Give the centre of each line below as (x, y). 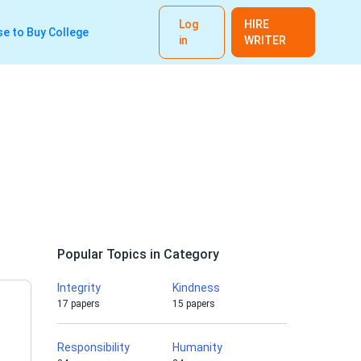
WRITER (266, 40)
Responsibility (93, 347)
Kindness (196, 288)
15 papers (193, 304)
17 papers (79, 304)
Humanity (197, 347)
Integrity (79, 288)
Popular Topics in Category (138, 254)
